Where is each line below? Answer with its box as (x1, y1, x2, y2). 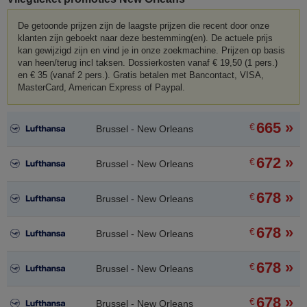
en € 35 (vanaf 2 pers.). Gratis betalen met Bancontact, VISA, (18, 69, 264, 80)
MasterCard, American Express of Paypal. (18, 82, 185, 93)
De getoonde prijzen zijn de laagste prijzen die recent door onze (18, 20, 269, 31)
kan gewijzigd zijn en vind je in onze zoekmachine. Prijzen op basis (18, 45, 285, 56)
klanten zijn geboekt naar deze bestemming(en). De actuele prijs (18, 32, 273, 43)
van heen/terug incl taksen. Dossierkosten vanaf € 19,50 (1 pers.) (18, 57, 278, 68)
